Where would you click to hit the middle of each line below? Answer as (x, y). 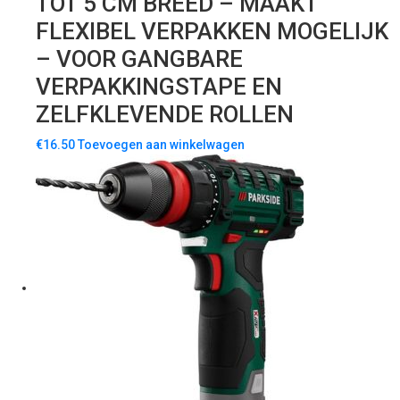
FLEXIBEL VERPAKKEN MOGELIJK (212, 32)
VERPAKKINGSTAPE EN (159, 87)
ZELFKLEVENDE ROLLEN (165, 115)
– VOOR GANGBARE (139, 59)
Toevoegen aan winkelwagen (161, 145)
